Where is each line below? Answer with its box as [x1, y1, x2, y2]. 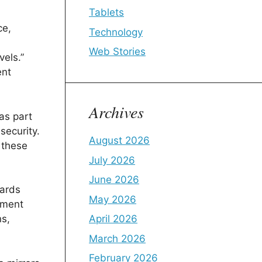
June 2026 [89, 174, 139, 185]
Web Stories [89, 46, 146, 57]
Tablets [89, 6, 124, 18]
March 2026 [89, 232, 146, 244]
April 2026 [89, 213, 137, 225]
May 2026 [89, 193, 136, 205]
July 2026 [89, 154, 135, 166]
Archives [89, 101, 144, 123]
